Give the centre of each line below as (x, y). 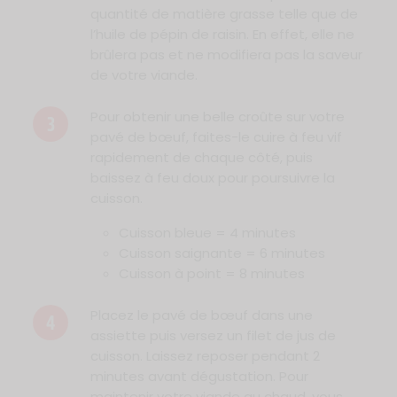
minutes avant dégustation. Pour (199, 377)
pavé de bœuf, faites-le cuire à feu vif (216, 137)
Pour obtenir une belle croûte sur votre (217, 117)
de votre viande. (144, 75)
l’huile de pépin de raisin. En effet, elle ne (222, 35)
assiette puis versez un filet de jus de (213, 336)
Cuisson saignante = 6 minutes (222, 253)
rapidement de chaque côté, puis (201, 158)
